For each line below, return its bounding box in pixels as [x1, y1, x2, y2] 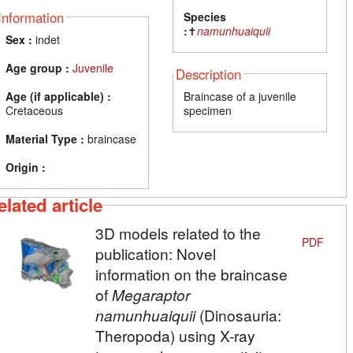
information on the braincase [95, 263, 288, 285]
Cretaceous [6, 102, 63, 118]
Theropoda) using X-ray [95, 325, 255, 347]
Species [184, 8, 227, 24]
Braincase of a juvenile [184, 87, 297, 104]
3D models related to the [95, 222, 261, 244]
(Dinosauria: [195, 304, 281, 326]
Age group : [6, 59, 69, 76]
